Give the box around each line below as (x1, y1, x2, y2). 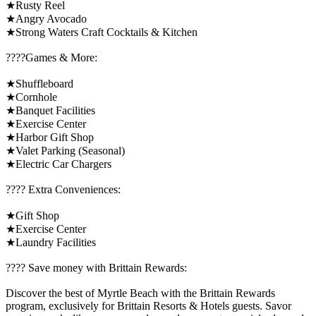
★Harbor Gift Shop (6, 130, 94, 143)
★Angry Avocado (6, 12, 87, 25)
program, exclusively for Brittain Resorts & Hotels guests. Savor (6, 299, 291, 312)
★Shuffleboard (6, 77, 73, 90)
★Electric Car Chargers (6, 157, 111, 170)
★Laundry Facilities (6, 236, 96, 248)
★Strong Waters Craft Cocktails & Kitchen (6, 25, 197, 38)
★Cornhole (6, 90, 57, 103)
